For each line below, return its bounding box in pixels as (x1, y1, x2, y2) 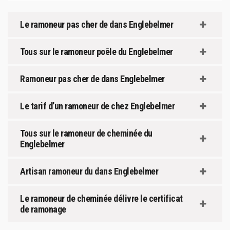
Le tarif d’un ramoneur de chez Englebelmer (20, 101, 175, 111)
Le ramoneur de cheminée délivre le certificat (20, 193, 183, 204)
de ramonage (20, 204, 66, 215)
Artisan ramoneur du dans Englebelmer (20, 166, 158, 177)
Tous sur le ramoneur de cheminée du (20, 128, 152, 139)
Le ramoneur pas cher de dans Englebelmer (20, 19, 173, 30)
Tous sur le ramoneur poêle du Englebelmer (20, 46, 173, 57)
